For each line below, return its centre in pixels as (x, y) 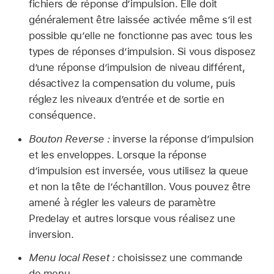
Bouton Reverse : (69, 139)
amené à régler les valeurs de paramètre (122, 202)
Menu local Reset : (72, 258)
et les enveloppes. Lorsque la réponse (117, 154)
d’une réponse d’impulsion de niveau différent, (137, 67)
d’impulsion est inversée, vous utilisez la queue (138, 170)
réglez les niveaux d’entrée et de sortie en (126, 99)
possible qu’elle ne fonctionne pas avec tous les (140, 35)
